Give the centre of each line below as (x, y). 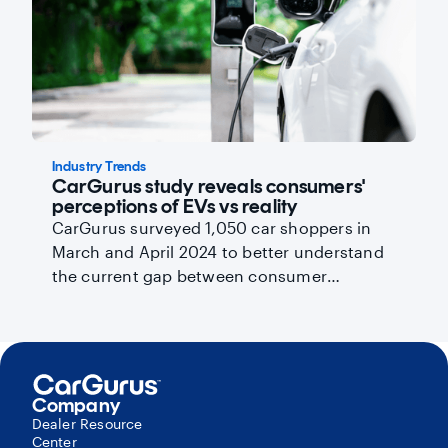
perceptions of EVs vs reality (174, 205)
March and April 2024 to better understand (217, 251)
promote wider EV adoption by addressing (214, 323)
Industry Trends (99, 166)
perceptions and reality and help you (193, 299)
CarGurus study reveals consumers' (208, 185)
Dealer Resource (87, 423)
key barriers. (99, 347)
